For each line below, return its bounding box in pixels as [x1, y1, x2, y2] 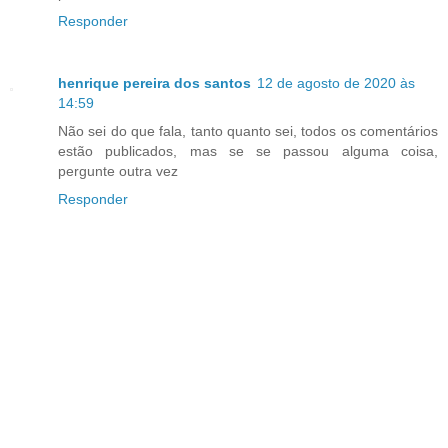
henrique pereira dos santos [58, 75, 251, 92]
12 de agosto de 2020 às [257, 75, 415, 92]
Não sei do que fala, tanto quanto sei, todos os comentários [58, 123, 438, 140]
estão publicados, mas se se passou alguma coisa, [58, 143, 438, 160]
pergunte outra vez [58, 163, 178, 180]
